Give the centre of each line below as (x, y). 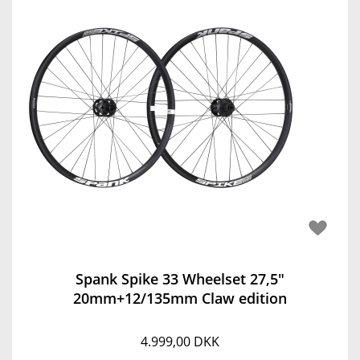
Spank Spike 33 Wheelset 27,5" (180, 279)
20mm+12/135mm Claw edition (180, 298)
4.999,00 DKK (180, 342)
